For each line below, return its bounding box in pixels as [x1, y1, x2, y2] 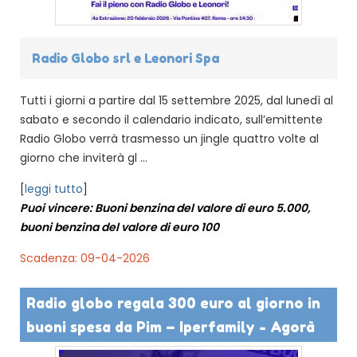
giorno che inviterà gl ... [20, 149, 147, 166]
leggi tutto [25, 180, 83, 197]
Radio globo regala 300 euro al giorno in [26, 293, 320, 312]
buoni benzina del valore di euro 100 [20, 218, 219, 235]
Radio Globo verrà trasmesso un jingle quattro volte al [20, 130, 319, 147]
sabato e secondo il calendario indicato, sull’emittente [20, 111, 323, 127]
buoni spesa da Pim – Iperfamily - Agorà [26, 317, 315, 335]
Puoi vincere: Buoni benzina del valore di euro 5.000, [20, 199, 311, 216]
